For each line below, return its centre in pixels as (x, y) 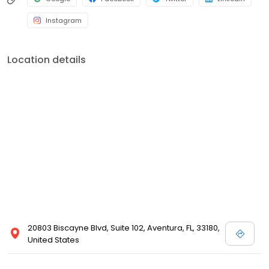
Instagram (64, 21)
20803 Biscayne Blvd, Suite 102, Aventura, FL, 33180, (124, 228)
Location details (47, 60)
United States (53, 240)
